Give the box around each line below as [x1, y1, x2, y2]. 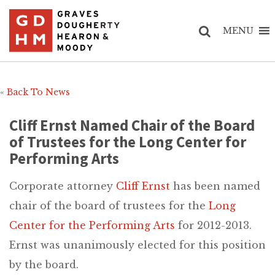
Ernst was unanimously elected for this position [9, 239, 266, 251]
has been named [170, 180, 260, 192]
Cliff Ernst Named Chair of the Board [9, 115, 255, 135]
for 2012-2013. [175, 219, 252, 231]
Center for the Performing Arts [9, 219, 175, 231]
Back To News [7, 87, 70, 98]
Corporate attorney [9, 180, 116, 192]
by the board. [9, 258, 79, 271]
